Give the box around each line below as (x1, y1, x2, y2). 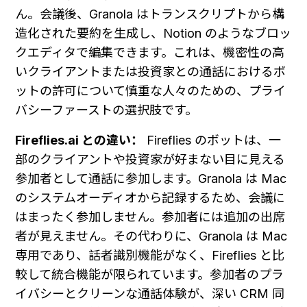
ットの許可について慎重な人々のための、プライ (15, 84, 286, 99)
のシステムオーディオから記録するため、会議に (15, 191, 285, 206)
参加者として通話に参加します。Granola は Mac (15, 171, 286, 186)
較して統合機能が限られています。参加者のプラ (15, 267, 284, 282)
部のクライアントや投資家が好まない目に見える (15, 152, 285, 167)
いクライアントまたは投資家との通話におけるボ (15, 64, 286, 79)
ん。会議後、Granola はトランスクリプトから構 (15, 7, 284, 22)
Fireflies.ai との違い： (15, 133, 143, 148)
